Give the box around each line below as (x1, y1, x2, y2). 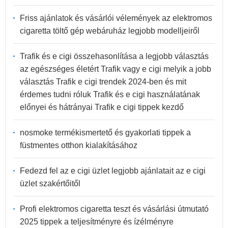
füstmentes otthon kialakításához (20, 141, 137, 150)
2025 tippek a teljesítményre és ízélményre (20, 217, 174, 226)
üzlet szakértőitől (20, 179, 80, 188)
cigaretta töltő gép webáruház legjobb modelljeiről (20, 26, 199, 36)
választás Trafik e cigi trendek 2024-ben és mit (20, 77, 186, 87)
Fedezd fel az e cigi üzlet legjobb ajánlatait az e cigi (20, 166, 206, 176)
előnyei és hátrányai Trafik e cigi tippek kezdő (20, 103, 184, 112)
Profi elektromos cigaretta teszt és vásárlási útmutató (20, 205, 209, 214)
